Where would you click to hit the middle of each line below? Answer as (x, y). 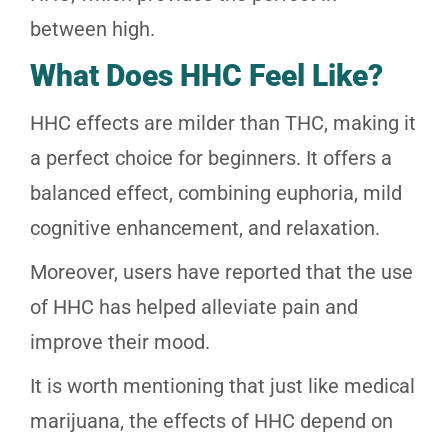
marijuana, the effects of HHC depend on (211, 421)
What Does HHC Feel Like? (206, 76)
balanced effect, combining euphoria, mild (216, 193)
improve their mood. (120, 342)
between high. (92, 29)
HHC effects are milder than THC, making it (223, 123)
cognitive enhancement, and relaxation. (205, 228)
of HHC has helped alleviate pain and (194, 307)
